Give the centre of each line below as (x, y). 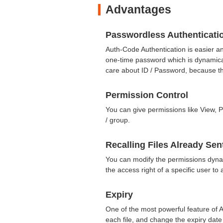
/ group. (120, 120)
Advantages (138, 9)
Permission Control (147, 95)
